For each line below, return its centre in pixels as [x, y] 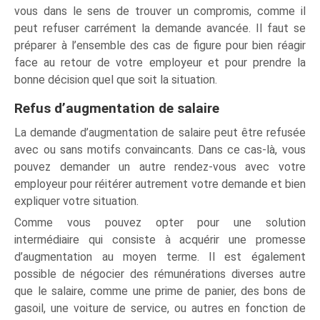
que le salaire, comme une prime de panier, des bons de [160, 291]
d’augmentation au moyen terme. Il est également [160, 256]
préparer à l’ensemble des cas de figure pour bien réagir [160, 45]
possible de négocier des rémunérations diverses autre [160, 274]
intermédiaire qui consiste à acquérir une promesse [160, 239]
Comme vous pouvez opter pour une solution [160, 222]
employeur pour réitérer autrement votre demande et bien [160, 184]
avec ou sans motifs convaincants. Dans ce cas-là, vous [160, 149]
